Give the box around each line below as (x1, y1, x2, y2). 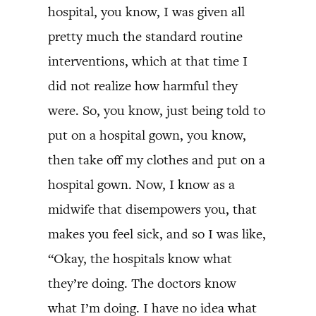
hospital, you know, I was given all (48, 3, 245, 20)
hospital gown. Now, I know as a (48, 176, 235, 193)
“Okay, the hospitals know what (48, 250, 232, 267)
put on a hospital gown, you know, (48, 126, 246, 144)
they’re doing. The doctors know (48, 274, 236, 292)
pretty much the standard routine (48, 28, 243, 45)
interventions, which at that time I (48, 52, 248, 70)
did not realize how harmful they (48, 77, 238, 95)
